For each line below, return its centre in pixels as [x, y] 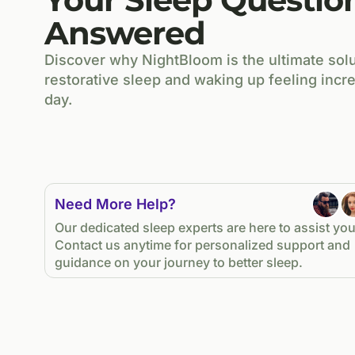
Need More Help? [115, 204]
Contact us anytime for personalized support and [202, 244]
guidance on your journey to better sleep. [179, 262]
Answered [125, 32]
